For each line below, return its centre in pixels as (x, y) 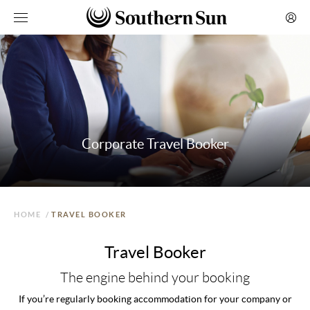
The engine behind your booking (155, 277)
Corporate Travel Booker (155, 144)
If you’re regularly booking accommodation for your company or (155, 299)
